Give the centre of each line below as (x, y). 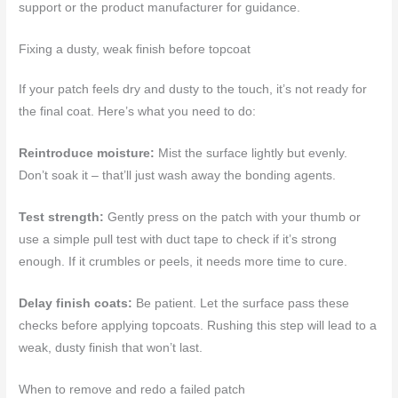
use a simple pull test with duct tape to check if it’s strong (178, 240)
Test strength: (62, 218)
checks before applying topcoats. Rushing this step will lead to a (198, 325)
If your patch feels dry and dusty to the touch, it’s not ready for (193, 90)
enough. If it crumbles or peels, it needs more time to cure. (183, 262)
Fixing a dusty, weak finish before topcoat (135, 50)
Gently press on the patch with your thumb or (233, 218)
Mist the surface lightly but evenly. (251, 154)
